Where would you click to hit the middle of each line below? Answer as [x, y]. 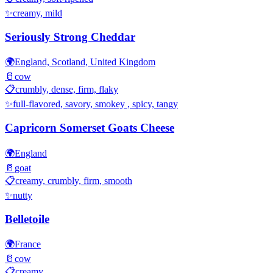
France [28, 244]
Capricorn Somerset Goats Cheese [90, 128]
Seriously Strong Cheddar [70, 37]
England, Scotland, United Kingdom [85, 62]
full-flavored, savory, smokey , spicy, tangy [95, 104]
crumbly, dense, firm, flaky [67, 90]
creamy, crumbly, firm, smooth [74, 180]
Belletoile [27, 219]
